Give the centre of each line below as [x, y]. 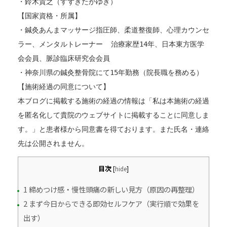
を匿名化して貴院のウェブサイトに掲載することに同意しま [113, 115]
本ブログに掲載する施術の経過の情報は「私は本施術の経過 [113, 101]
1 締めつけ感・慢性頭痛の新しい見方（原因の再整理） [111, 189]
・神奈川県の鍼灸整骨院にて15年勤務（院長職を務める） [110, 73]
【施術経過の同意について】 [64, 87]
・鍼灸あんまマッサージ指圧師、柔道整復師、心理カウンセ [113, 30]
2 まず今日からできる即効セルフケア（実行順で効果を [111, 203]
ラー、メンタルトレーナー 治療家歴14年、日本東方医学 [111, 44]
